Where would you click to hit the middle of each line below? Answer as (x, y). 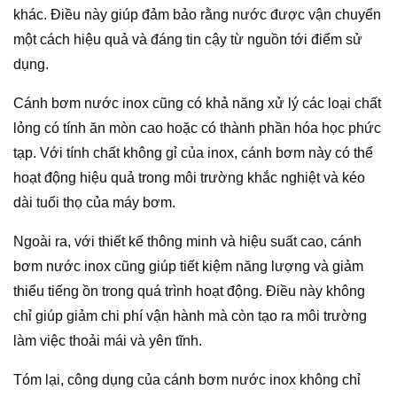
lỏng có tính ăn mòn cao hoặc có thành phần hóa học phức (197, 128)
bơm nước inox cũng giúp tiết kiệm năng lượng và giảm (188, 267)
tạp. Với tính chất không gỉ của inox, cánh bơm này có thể (193, 153)
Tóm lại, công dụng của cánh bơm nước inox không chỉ (187, 380)
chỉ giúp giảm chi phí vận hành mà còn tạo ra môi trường (190, 316)
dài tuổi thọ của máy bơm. (94, 203)
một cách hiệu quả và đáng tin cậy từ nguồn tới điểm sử (188, 40)
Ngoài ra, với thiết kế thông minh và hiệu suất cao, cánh (187, 242)
